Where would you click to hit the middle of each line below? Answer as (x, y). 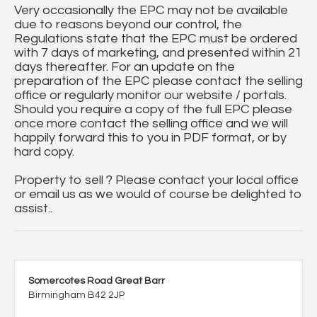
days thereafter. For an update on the (125, 67)
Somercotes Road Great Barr (97, 281)
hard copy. (44, 152)
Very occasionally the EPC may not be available (151, 11)
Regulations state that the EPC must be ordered (156, 39)
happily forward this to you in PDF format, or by (150, 138)
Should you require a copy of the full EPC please (153, 110)
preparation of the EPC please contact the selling (158, 81)
